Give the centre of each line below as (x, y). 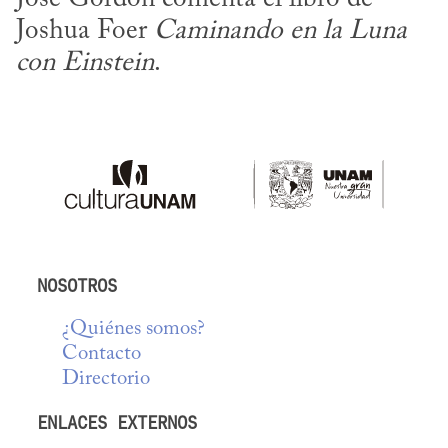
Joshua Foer (85, 31)
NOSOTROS (77, 286)
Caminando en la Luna (280, 31)
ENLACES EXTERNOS (117, 422)
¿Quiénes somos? (134, 330)
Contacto (102, 355)
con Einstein (85, 63)
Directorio (106, 380)
